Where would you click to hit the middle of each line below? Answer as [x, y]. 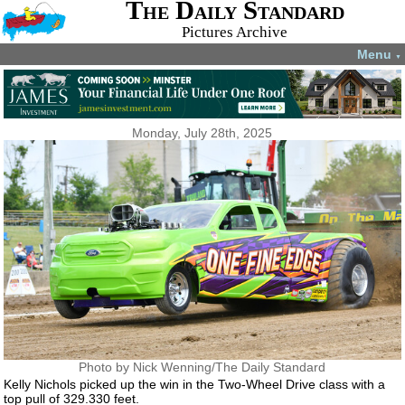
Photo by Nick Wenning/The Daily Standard [202, 367]
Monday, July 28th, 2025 [202, 133]
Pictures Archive [235, 32]
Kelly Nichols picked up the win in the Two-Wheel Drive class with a [195, 385]
